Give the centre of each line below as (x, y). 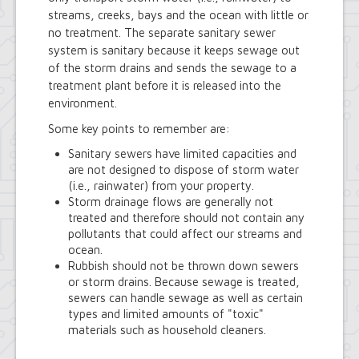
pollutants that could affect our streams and (185, 234)
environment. (83, 103)
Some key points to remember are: (139, 129)
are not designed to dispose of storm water (184, 169)
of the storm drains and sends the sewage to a (172, 68)
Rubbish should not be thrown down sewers (184, 266)
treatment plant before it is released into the (165, 85)
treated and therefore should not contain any (186, 218)
